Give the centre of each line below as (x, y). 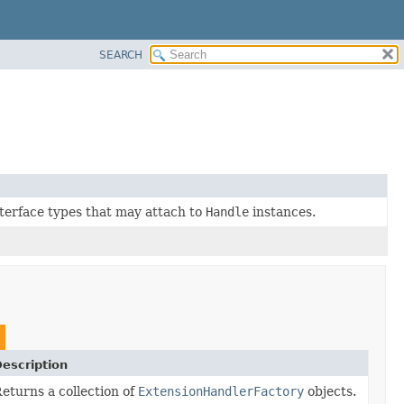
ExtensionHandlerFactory (221, 391)
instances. (282, 211)
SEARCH (121, 55)
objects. (330, 391)
